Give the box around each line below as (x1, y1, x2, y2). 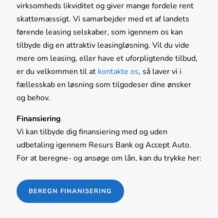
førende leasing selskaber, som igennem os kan (16, 27, 183, 38)
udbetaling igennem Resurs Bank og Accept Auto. (16, 140, 191, 151)
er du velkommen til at (16, 66, 98, 77)
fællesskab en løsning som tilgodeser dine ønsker (16, 79, 191, 91)
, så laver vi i (138, 66, 182, 77)
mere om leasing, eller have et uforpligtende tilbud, (16, 53, 198, 64)
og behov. (16, 92, 50, 104)
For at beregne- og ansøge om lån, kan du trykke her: (16, 153, 201, 164)
